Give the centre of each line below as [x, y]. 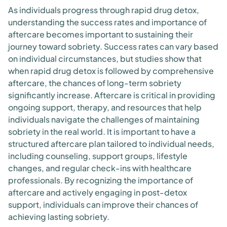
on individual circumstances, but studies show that [105, 59]
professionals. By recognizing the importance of [101, 180]
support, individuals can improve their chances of [103, 204]
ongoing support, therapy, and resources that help [105, 107]
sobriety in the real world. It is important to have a [102, 131]
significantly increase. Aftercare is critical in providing [112, 95]
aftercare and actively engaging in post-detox [98, 192]
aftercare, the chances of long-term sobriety [95, 83]
